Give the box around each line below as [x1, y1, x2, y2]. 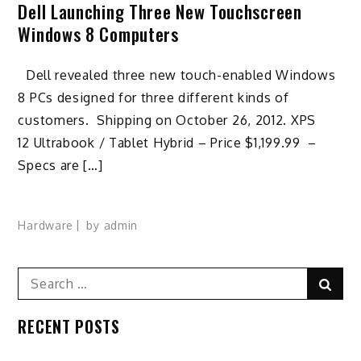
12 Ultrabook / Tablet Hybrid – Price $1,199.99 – [18, 134, 317, 151]
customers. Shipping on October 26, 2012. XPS [18, 111, 316, 128]
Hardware [18, 218, 74, 232]
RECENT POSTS [18, 313, 120, 338]
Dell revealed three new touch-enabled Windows [18, 66, 336, 83]
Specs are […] [18, 156, 103, 173]
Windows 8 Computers [18, 21, 179, 47]
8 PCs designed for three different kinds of [18, 89, 289, 106]
